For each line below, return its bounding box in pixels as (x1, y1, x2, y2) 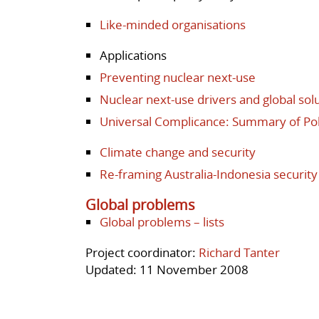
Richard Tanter (199, 244, 280, 261)
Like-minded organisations (100, 16, 246, 33)
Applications (100, 46, 167, 63)
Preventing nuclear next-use (100, 68, 256, 85)
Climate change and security (100, 143, 256, 160)
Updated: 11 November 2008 (85, 261, 249, 278)
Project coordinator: (85, 244, 199, 261)
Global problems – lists (100, 213, 224, 230)
